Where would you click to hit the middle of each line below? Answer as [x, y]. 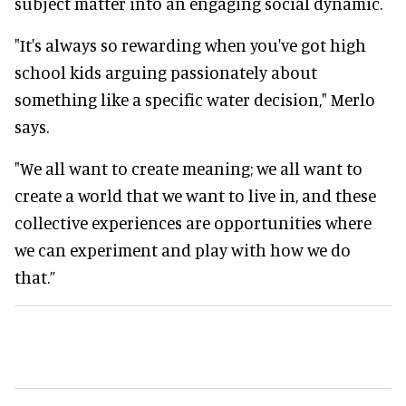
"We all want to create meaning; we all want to [188, 169]
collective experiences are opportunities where [193, 223]
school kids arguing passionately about [166, 72]
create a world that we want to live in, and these [195, 196]
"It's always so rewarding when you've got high [190, 45]
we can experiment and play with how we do [183, 250]
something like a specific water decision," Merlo [195, 100]
